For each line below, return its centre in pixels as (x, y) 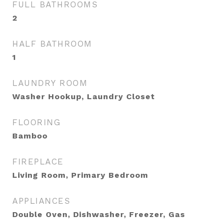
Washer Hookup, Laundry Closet (84, 96)
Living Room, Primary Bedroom (80, 175)
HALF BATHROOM (52, 44)
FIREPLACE (38, 162)
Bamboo (30, 136)
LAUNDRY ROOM (50, 83)
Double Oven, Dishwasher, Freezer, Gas (99, 214)
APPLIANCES (41, 201)
